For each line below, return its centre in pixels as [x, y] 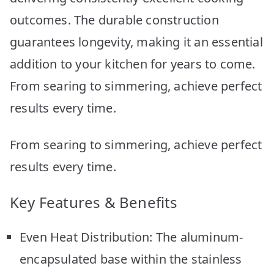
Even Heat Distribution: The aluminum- [131, 237]
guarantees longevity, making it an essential [136, 42]
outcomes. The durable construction [114, 20]
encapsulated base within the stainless [131, 259]
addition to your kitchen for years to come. [133, 64]
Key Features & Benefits [94, 202]
